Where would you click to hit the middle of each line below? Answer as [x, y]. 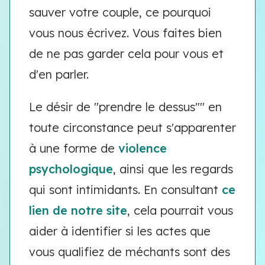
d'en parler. [61, 74]
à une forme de [74, 148]
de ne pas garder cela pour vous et [126, 54]
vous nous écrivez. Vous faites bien [125, 33]
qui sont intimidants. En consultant [125, 190]
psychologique [71, 169]
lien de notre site [78, 210]
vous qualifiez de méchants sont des [130, 252]
